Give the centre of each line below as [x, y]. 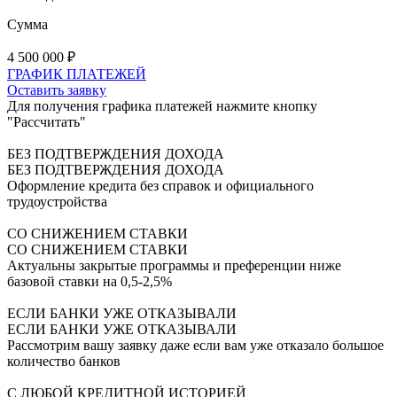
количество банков [64, 361]
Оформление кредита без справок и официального [160, 185]
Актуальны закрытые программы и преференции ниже [174, 265]
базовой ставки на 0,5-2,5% [90, 281]
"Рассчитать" [47, 121]
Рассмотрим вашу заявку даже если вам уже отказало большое [195, 345]
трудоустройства [57, 201]
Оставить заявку [57, 90]
